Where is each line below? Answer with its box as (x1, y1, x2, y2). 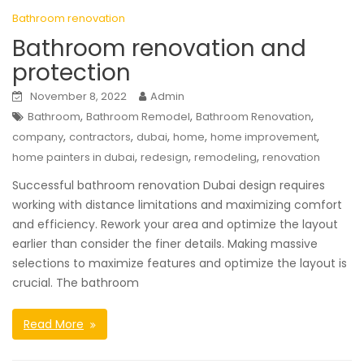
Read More (24, 316, 84, 333)
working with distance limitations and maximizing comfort (12, 197, 342, 214)
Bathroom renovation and (12, 32, 306, 65)
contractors (69, 129, 131, 145)
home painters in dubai (12, 149, 135, 166)
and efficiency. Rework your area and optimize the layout (12, 216, 338, 233)
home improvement (210, 129, 317, 145)
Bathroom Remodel (86, 109, 190, 125)
